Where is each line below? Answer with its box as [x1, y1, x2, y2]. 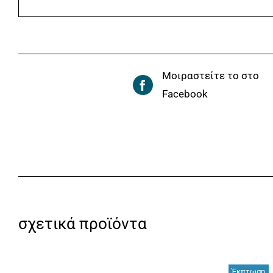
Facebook [161, 88, 208, 100]
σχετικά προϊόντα [18, 214, 147, 233]
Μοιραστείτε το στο [161, 69, 259, 82]
